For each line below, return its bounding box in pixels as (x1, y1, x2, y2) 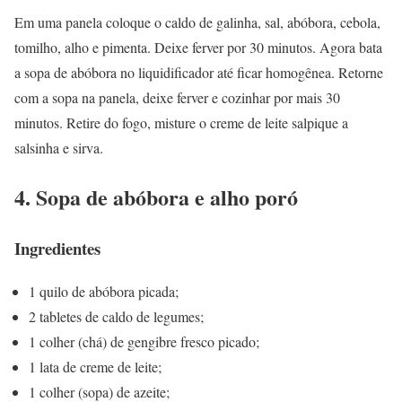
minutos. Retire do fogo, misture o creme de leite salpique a (14, 112, 348, 132)
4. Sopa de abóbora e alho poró (14, 180, 298, 213)
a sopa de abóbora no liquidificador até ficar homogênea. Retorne (14, 62, 383, 82)
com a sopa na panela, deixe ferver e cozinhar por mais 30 (14, 87, 340, 107)
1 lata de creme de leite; (29, 357, 162, 377)
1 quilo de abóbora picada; (29, 282, 179, 301)
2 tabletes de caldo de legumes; (29, 307, 204, 327)
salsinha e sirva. (14, 137, 103, 157)
